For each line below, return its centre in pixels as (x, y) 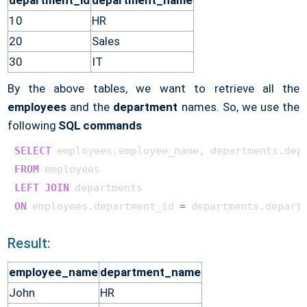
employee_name (53, 272)
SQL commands (99, 126)
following (32, 126)
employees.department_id (103, 207)
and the (91, 107)
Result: (29, 244)
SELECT (33, 151)
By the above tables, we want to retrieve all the (153, 89)
